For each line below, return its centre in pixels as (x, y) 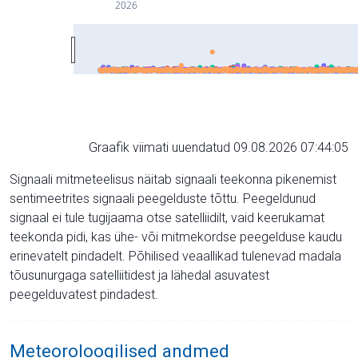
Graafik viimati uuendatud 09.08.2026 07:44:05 (219, 147)
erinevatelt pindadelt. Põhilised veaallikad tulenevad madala (175, 256)
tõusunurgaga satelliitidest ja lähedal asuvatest (139, 275)
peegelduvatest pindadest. (84, 294)
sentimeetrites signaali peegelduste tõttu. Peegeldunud (163, 198)
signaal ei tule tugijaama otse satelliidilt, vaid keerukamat (167, 217)
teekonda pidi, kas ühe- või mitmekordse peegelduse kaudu (176, 237)
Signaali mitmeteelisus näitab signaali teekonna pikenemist (173, 179)
